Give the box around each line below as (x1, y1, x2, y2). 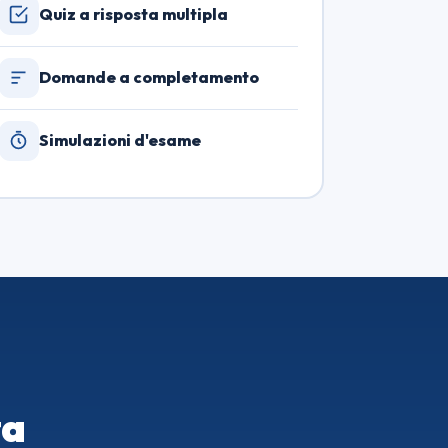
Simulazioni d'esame (38, 130, 201, 151)
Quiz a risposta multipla (38, 4, 228, 25)
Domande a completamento (38, 67, 259, 88)
